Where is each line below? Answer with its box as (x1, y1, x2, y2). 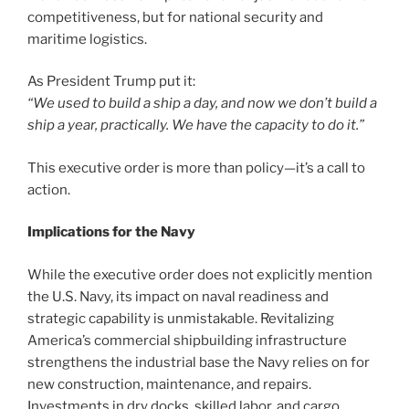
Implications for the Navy (27, 224, 195, 241)
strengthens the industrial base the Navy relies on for (27, 353, 370, 371)
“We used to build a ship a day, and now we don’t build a (27, 95, 377, 112)
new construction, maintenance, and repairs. (27, 375, 311, 393)
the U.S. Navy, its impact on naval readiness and (27, 288, 329, 305)
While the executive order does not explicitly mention (27, 266, 372, 283)
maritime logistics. (27, 30, 147, 47)
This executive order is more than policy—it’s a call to (27, 159, 365, 176)
